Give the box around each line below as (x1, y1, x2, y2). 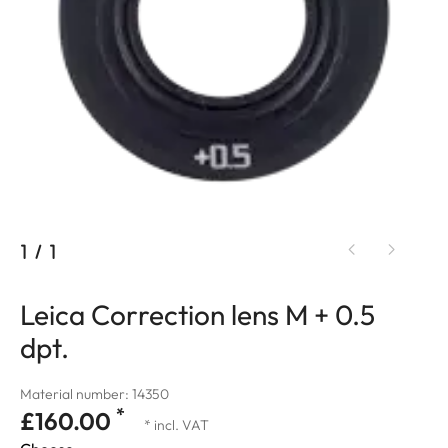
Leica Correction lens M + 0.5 (20, 296, 375, 332)
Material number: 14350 (20, 384, 169, 403)
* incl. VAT (144, 415, 209, 434)
